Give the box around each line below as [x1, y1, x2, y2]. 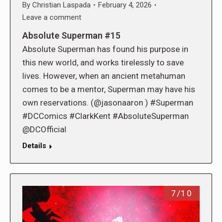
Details [22, 141, 46, 150]
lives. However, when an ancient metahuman [22, 70, 185, 81]
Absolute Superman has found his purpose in [22, 44, 188, 54]
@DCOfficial [22, 124, 66, 134]
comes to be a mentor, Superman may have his [22, 84, 195, 94]
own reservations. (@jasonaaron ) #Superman [22, 97, 193, 108]
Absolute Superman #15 [22, 30, 120, 41]
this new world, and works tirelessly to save [22, 57, 184, 67]
